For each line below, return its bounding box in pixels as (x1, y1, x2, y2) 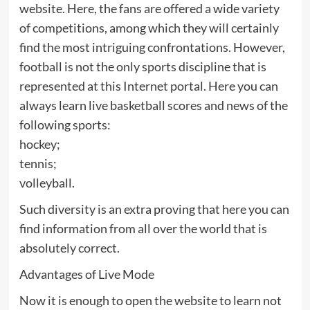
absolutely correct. (19, 240, 120, 256)
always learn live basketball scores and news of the (19, 98, 288, 113)
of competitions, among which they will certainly (19, 20, 279, 36)
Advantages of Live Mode (19, 266, 154, 282)
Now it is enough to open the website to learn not (19, 293, 282, 309)
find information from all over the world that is (19, 221, 267, 237)
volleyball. (19, 175, 75, 191)
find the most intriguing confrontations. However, (19, 39, 285, 55)
